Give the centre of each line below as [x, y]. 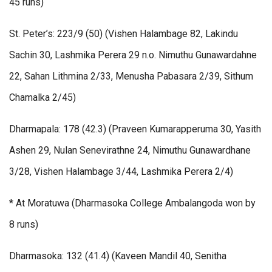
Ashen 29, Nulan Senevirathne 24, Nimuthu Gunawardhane [130, 151]
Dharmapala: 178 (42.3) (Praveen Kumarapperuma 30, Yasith [135, 129]
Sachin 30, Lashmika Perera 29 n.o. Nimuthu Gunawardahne [133, 55]
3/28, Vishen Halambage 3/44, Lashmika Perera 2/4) [121, 172]
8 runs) [24, 225]
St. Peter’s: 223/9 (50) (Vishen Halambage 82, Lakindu [124, 34]
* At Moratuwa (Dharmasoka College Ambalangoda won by [132, 203]
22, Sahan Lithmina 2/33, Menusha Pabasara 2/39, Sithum [131, 76]
